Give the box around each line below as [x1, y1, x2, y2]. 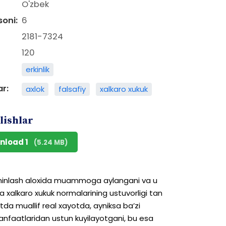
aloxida [25, 175, 52, 186]
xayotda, [59, 200, 91, 211]
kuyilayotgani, [75, 213, 126, 223]
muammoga [54, 175, 101, 186]
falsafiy [58, 84, 86, 94]
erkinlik [25, 64, 49, 75]
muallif [16, 200, 40, 211]
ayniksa [93, 200, 121, 211]
